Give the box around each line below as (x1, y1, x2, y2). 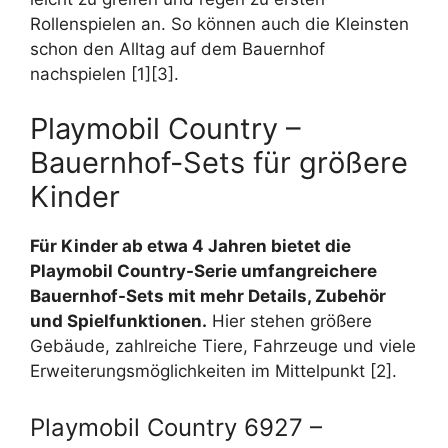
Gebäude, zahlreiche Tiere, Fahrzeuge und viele (30, 336, 416, 357)
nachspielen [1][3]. (30, 63, 179, 84)
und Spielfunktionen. (30, 311, 207, 332)
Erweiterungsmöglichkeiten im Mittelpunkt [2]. (30, 361, 397, 382)
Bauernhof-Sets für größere (30, 145, 408, 181)
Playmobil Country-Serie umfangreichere (30, 261, 377, 282)
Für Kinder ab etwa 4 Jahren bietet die (30, 236, 351, 257)
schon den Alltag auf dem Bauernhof (30, 38, 325, 59)
